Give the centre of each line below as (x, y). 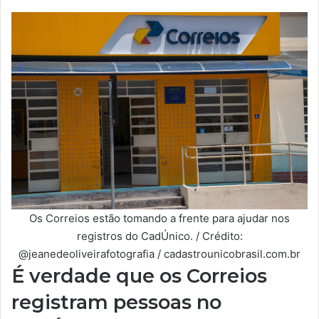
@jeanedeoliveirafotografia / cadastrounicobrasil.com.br (159, 254)
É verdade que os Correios (139, 276)
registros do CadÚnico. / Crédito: (159, 236)
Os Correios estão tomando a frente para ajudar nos (159, 219)
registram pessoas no (116, 302)
